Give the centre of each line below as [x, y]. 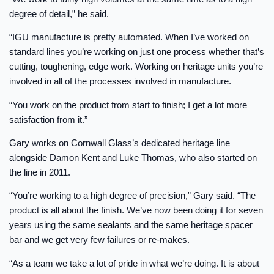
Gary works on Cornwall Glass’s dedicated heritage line [120, 143]
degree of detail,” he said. [59, 13]
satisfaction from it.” [48, 119]
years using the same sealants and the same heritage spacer [131, 225]
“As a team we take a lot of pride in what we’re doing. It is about [134, 263]
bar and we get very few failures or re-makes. [99, 240]
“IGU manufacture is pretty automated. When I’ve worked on [129, 37]
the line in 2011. [40, 172]
